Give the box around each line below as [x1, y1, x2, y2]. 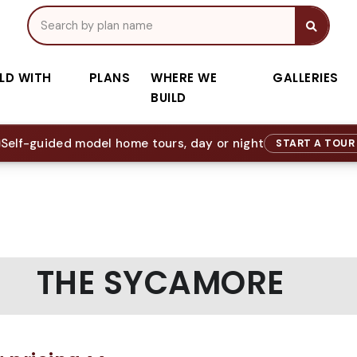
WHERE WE [151, 69, 218, 86]
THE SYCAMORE [36, 261, 284, 305]
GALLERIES [273, 69, 339, 86]
